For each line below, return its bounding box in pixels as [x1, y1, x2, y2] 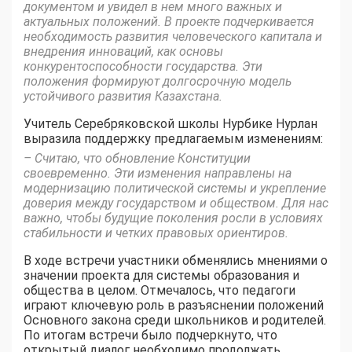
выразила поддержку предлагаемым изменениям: [24, 131, 323, 147]
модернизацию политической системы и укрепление [24, 181, 326, 196]
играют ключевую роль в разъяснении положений [24, 298, 324, 313]
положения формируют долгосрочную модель [24, 74, 291, 90]
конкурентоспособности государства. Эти [24, 59, 262, 75]
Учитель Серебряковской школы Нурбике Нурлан [24, 116, 317, 132]
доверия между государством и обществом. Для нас [24, 196, 328, 211]
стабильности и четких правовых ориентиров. [24, 225, 288, 241]
